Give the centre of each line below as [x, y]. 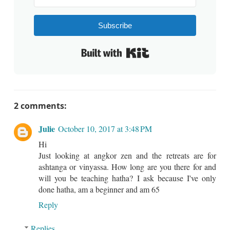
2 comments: [40, 106]
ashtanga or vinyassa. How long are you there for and [127, 166]
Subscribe [115, 25]
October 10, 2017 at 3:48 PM [105, 128]
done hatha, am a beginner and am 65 [99, 189]
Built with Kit [171, 49]
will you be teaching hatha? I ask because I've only [127, 178]
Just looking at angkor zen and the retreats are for [127, 155]
